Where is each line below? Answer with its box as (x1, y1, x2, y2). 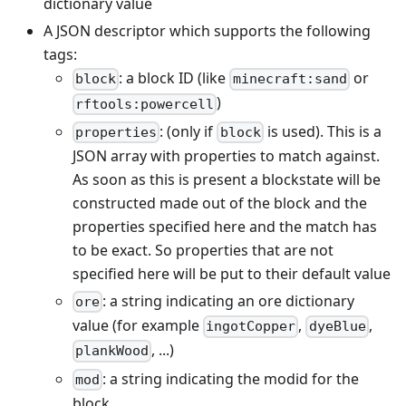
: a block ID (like (119, 68, 230, 89)
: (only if (159, 121, 217, 141)
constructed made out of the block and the (72, 192, 367, 213)
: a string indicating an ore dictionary (102, 290, 355, 311)
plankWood (75, 343, 150, 360)
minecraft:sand (232, 71, 347, 88)
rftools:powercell (75, 95, 215, 112)
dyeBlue (308, 318, 366, 335)
